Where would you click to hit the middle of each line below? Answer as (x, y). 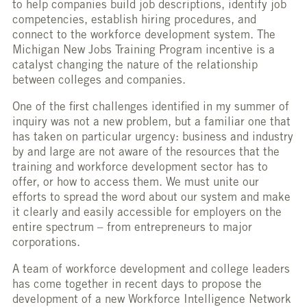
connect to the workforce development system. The (144, 36)
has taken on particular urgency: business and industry (153, 138)
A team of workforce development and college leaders (151, 271)
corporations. (46, 244)
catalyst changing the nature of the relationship (135, 66)
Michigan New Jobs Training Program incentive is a (144, 51)
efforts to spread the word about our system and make (151, 199)
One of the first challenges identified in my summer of (151, 108)
